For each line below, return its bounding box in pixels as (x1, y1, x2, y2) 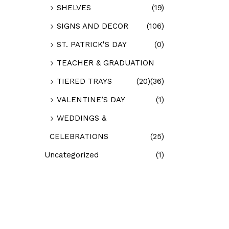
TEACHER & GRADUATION (57, 58, 154, 67)
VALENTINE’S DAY (57, 95, 125, 104)
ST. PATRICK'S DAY (57, 39, 127, 49)
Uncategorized (44, 150, 99, 159)
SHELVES (57, 3, 91, 12)
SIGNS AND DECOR (57, 21, 128, 31)
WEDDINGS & (57, 113, 106, 123)
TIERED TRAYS (57, 76, 112, 86)
